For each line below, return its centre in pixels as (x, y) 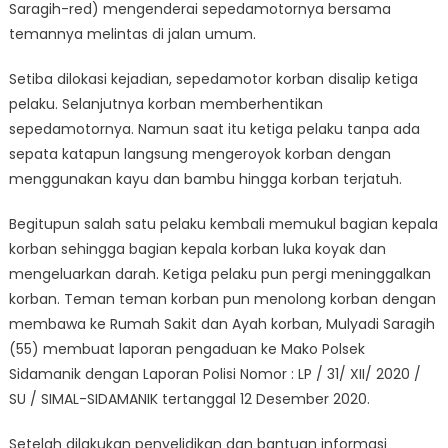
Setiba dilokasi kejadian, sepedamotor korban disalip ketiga (213, 78)
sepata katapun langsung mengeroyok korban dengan (199, 153)
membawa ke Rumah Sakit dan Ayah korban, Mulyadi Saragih (221, 323)
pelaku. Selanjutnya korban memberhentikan (165, 103)
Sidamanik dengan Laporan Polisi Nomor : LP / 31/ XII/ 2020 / (214, 373)
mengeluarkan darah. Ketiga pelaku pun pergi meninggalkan (219, 273)
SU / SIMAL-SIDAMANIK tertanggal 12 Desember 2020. (189, 398)
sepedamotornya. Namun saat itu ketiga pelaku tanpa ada (214, 128)
